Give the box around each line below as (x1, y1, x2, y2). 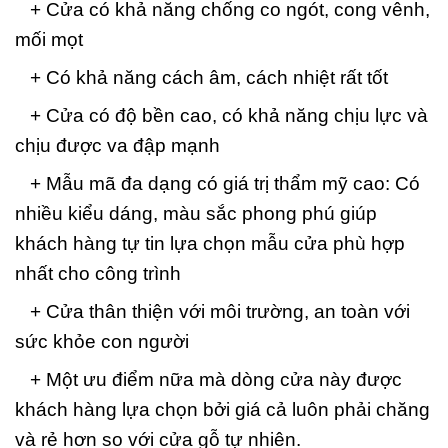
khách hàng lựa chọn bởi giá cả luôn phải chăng (15, 398, 430, 420)
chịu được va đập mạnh (15, 134, 220, 156)
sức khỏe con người (15, 330, 189, 352)
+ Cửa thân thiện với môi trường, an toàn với (15, 300, 410, 322)
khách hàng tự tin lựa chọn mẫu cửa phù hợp (15, 232, 405, 254)
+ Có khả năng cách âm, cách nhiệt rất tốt (15, 66, 388, 88)
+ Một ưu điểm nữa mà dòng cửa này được (15, 368, 402, 390)
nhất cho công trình (15, 262, 181, 284)
